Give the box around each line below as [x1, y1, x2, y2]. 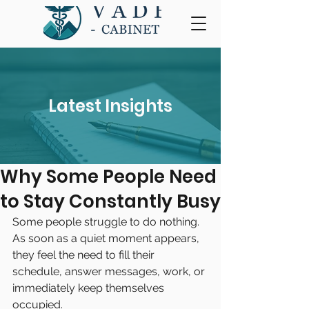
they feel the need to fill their [12, 248, 157, 261]
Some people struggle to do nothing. [12, 215, 199, 228]
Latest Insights [48, 94, 172, 117]
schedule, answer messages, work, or [12, 265, 208, 278]
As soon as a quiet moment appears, [12, 232, 202, 245]
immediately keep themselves [12, 281, 167, 295]
